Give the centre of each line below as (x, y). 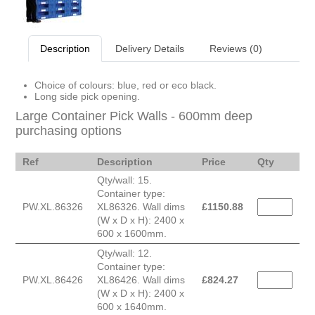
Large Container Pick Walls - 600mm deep (134, 116)
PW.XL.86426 (53, 280)
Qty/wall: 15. (124, 180)
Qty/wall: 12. (124, 253)
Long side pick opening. (87, 97)
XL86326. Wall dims (141, 207)
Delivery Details (150, 49)
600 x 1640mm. (132, 307)
